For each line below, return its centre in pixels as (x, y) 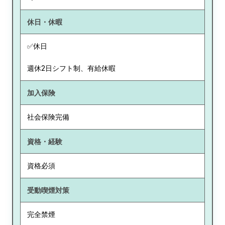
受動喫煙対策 (48, 190)
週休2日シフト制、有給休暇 (71, 68)
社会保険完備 (48, 117)
